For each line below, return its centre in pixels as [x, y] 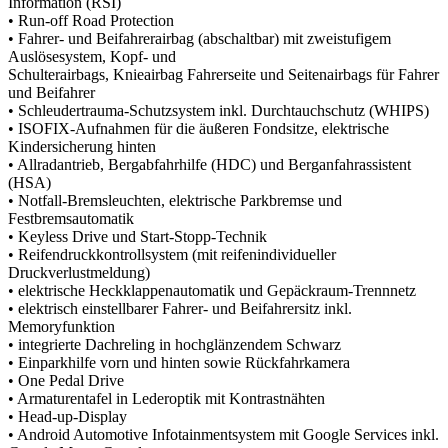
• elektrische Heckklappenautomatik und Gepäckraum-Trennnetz [212, 290]
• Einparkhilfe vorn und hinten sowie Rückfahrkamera [179, 362]
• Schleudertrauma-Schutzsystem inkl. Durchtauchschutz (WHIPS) [218, 110]
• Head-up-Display [67, 416]
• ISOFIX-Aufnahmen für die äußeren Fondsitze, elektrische [198, 128]
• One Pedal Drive [66, 380]
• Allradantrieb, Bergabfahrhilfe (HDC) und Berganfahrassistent [209, 164]
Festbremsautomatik [71, 218]
